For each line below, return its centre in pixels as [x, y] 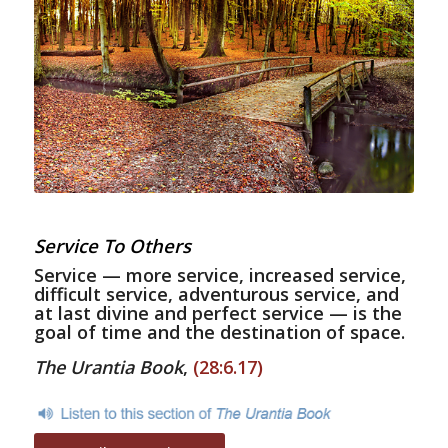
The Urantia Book [108, 366]
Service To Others [112, 246]
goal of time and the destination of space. [219, 332]
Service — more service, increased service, [219, 275]
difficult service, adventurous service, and [216, 294]
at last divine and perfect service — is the [217, 313]
